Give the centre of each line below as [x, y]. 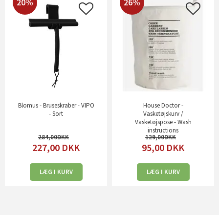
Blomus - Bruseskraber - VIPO [56, 106]
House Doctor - [163, 106]
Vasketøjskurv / [163, 114]
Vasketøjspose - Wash [163, 122]
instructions [163, 131]
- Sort [56, 114]
